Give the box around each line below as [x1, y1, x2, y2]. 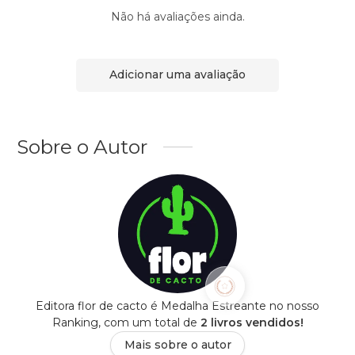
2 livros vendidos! [200, 315, 303, 330]
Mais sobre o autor [124, 337, 231, 352]
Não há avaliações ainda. [110, 9, 245, 24]
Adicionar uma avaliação [109, 67, 246, 82]
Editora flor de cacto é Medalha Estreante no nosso [36, 298, 319, 313]
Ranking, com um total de [52, 315, 200, 330]
